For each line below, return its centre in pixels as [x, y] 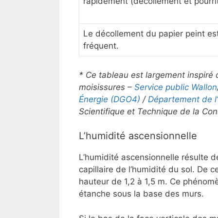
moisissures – [107, 87]
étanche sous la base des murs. [141, 194]
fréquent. [101, 46]
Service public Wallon [176, 87]
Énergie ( [96, 99]
